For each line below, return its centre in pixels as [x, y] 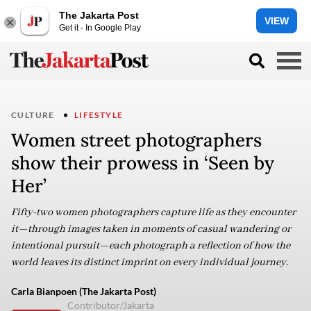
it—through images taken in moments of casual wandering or [151, 229]
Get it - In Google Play [100, 27]
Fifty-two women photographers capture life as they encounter [153, 212]
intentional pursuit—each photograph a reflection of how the [151, 246]
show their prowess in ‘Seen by [143, 163]
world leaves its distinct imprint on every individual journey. [150, 262]
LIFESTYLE [99, 115]
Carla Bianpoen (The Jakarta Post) [84, 291]
